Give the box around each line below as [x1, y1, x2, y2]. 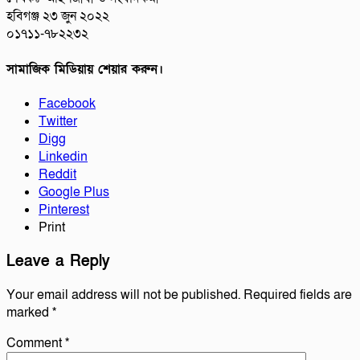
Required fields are [243, 286, 352, 305]
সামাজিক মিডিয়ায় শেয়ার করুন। [6, 59, 163, 78]
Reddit [39, 165, 76, 183]
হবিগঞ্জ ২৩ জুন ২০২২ [6, 7, 109, 26]
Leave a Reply [6, 251, 110, 272]
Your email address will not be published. [6, 286, 240, 305]
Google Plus [39, 182, 109, 201]
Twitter [39, 112, 77, 130]
